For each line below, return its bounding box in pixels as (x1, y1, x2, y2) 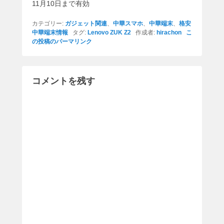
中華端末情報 (32, 29, 68, 36)
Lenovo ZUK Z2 (87, 29, 131, 36)
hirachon (156, 29, 181, 36)
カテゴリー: (32, 20, 65, 27)
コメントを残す (32, 76, 95, 86)
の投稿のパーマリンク (32, 38, 92, 45)
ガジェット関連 (65, 20, 107, 27)
